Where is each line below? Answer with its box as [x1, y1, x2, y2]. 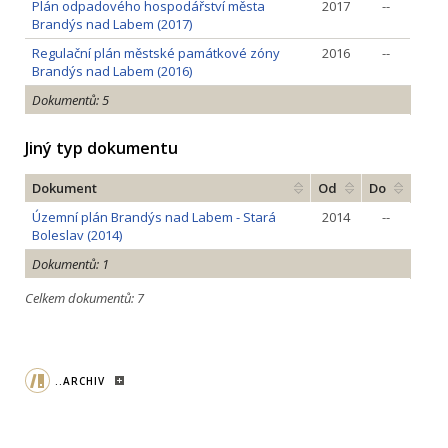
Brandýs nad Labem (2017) [32, 15, 192, 33]
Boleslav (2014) [32, 226, 122, 244]
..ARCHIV [55, 373, 105, 388]
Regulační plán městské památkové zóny [32, 44, 280, 62]
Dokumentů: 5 [32, 91, 109, 109]
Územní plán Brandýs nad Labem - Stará [32, 208, 276, 226]
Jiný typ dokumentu [25, 137, 178, 159]
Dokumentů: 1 [32, 255, 109, 273]
